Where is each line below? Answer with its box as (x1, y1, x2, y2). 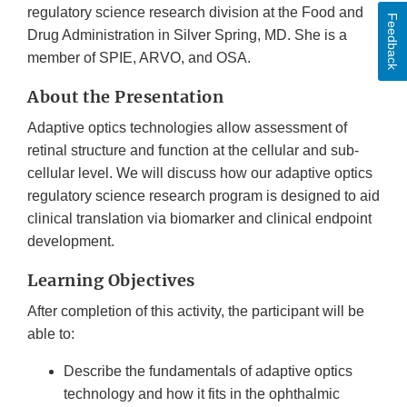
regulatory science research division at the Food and (27, 5, 363, 21)
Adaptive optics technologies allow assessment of (27, 120, 347, 136)
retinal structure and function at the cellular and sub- (27, 143, 359, 159)
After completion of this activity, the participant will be (27, 303, 364, 320)
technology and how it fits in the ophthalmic (64, 386, 340, 402)
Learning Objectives (27, 270, 195, 292)
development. (27, 233, 114, 250)
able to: (27, 326, 74, 342)
